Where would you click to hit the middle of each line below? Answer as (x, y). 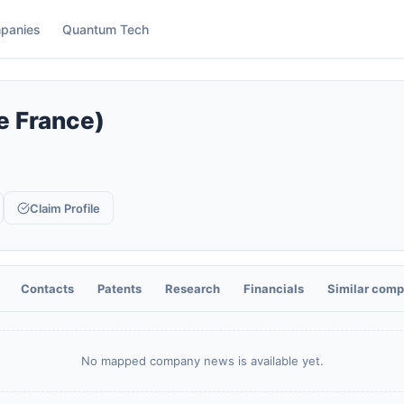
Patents (119, 289)
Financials (274, 289)
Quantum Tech (106, 29)
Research (193, 289)
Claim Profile (65, 208)
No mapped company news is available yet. (202, 361)
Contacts (47, 289)
